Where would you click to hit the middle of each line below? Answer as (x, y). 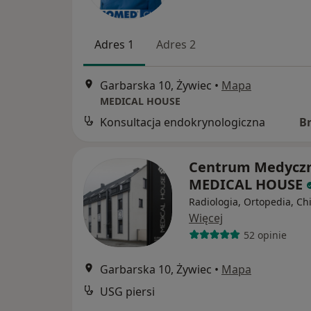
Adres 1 (114, 44)
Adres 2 (176, 44)
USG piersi (127, 292)
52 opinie (265, 235)
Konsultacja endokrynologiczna (183, 123)
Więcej (206, 218)
